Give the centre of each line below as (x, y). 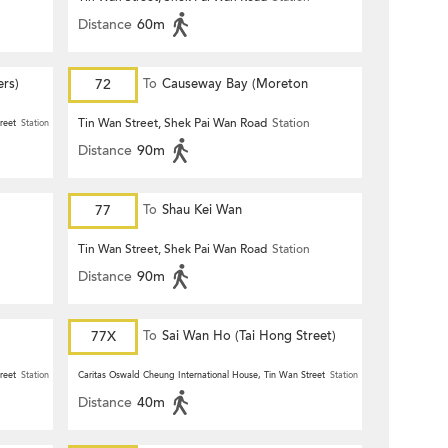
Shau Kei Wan (202, 210)
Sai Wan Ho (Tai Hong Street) (249, 336)
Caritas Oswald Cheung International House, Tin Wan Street (201, 375)
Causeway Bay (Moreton (235, 84)
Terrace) (166, 119)
